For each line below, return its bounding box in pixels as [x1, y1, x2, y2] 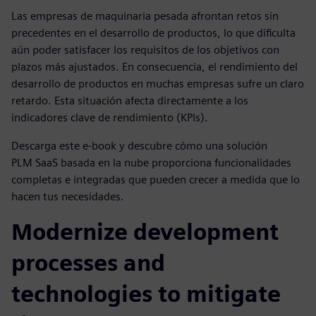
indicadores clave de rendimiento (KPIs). [11, 111, 208, 124]
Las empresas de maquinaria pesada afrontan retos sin [11, 9, 279, 23]
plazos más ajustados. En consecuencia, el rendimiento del [11, 60, 298, 73]
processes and [11, 249, 165, 276]
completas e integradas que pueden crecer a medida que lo [11, 173, 300, 186]
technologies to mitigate [11, 280, 281, 308]
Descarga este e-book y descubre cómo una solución [11, 139, 267, 152]
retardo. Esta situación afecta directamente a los [11, 94, 248, 107]
